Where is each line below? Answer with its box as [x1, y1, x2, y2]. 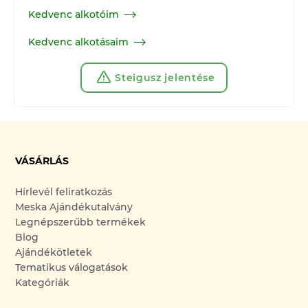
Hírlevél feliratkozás [15, 186, 113, 199]
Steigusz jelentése [115, 71, 215, 85]
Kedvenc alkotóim [28, 8, 119, 21]
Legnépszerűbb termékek [15, 216, 146, 229]
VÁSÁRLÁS [15, 155, 69, 168]
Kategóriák [15, 276, 70, 289]
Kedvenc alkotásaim [28, 36, 129, 49]
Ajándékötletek [15, 246, 93, 259]
